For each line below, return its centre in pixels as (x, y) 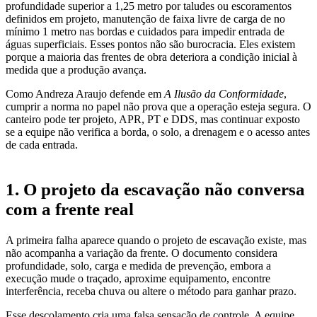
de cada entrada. (42, 145)
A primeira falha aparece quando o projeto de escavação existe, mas (156, 240)
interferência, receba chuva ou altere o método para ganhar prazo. (151, 291)
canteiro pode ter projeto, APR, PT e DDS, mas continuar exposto (153, 120)
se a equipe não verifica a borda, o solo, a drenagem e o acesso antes (158, 132)
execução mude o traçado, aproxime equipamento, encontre (138, 278)
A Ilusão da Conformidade (224, 94)
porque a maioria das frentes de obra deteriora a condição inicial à (151, 57)
